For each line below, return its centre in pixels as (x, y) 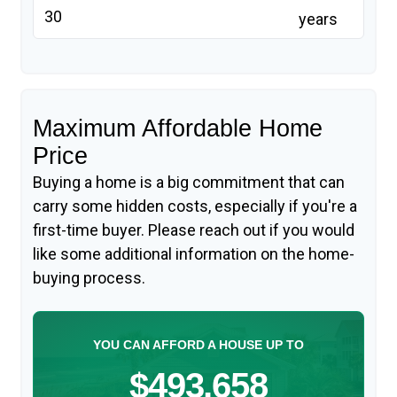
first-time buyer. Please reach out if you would (194, 230)
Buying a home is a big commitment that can (189, 182)
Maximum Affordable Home (178, 128)
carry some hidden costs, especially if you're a (195, 206)
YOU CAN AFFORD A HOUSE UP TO (198, 344)
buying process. (89, 277)
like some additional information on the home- (194, 253)
